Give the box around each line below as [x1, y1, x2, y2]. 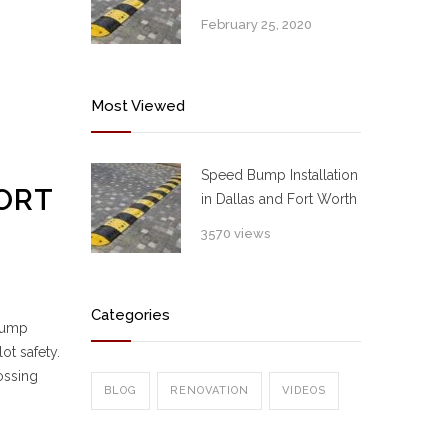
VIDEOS [282, 384, 326, 397]
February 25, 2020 [201, 17, 312, 32]
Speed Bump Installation [201, 167, 358, 183]
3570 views [201, 226, 270, 241]
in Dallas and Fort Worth [201, 191, 357, 207]
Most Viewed [91, 97, 185, 115]
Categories [91, 306, 170, 324]
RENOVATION [170, 384, 249, 397]
